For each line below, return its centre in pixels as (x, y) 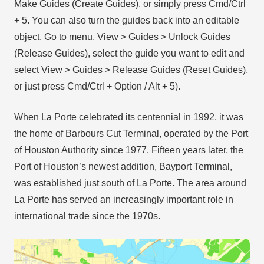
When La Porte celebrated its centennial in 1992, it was (129, 117)
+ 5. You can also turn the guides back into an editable (127, 20)
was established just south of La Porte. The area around (130, 183)
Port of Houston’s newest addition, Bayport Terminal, (123, 166)
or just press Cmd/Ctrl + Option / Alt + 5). (97, 86)
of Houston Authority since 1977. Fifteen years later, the (129, 150)
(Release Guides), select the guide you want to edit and (129, 53)
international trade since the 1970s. (87, 216)
